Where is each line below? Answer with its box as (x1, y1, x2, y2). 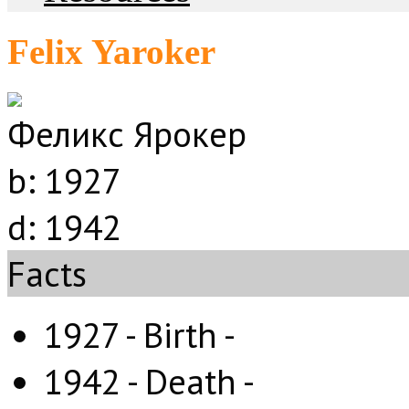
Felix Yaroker (7, 32, 215, 72)
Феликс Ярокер (7, 110, 246, 157)
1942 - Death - (44, 357, 255, 404)
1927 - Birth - (44, 310, 236, 358)
